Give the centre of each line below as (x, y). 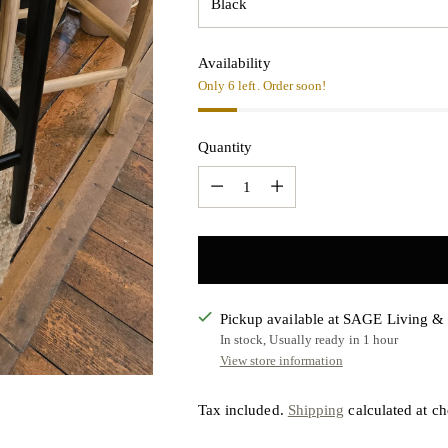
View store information (281, 361)
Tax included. (242, 410)
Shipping (316, 410)
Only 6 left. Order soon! (262, 86)
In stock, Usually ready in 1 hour (309, 340)
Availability (234, 63)
